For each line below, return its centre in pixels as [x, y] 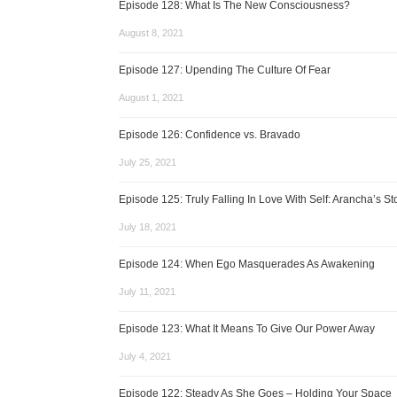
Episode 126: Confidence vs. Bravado [210, 135]
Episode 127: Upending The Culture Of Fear [225, 70]
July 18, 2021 [148, 227]
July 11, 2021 [148, 292]
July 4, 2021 [145, 356]
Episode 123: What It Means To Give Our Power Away [247, 329]
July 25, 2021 [148, 162]
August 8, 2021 [152, 33]
